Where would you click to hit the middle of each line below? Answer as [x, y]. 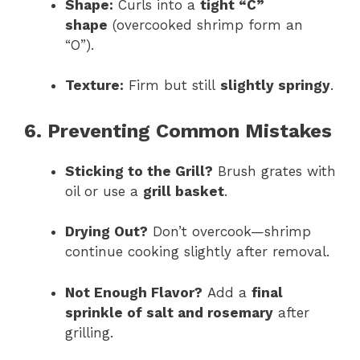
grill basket [184, 191]
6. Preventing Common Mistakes [178, 131]
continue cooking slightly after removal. [197, 252]
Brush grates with [274, 171]
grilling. [89, 332]
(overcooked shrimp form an [205, 25]
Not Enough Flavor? [134, 292]
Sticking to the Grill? [139, 171]
